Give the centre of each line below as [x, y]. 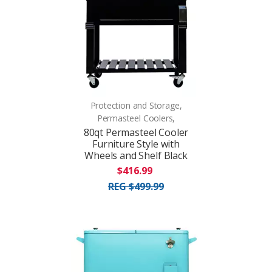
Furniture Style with [136, 144]
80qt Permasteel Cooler [136, 132]
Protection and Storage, [136, 105]
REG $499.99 [136, 186]
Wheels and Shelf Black [136, 155]
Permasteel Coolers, [136, 118]
